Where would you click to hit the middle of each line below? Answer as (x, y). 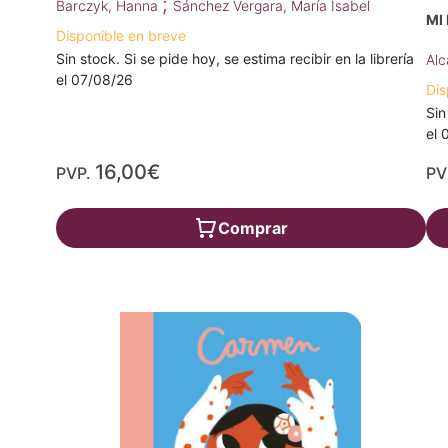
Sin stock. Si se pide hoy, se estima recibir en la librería (235, 59)
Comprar (252, 228)
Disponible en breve (121, 36)
